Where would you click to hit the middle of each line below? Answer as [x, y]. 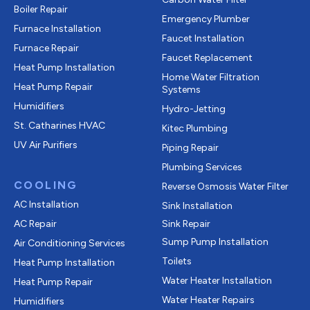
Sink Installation [197, 206]
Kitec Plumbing [195, 128]
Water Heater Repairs [208, 300]
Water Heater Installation [217, 280]
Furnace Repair [46, 48]
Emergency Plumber [206, 19]
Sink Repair [186, 224]
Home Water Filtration [211, 77]
